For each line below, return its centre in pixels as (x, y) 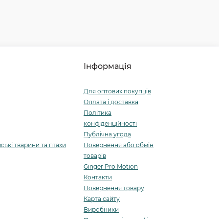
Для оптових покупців (117, 91)
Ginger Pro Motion (111, 166)
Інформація (108, 66)
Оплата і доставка (111, 102)
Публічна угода (107, 134)
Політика (98, 113)
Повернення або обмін (119, 145)
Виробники (101, 209)
